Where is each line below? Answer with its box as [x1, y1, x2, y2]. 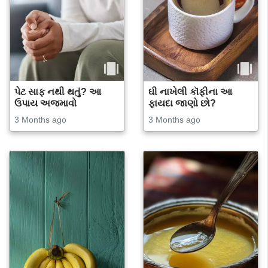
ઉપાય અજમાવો [14, 98, 77, 108]
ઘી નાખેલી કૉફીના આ [148, 86, 232, 97]
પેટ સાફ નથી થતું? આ [14, 86, 101, 97]
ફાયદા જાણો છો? [148, 98, 216, 108]
